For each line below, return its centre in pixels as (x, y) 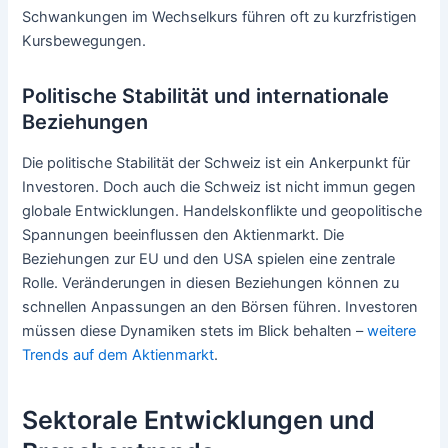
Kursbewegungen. (84, 40)
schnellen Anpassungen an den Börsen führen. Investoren (220, 306)
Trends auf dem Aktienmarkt (118, 354)
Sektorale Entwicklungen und (199, 420)
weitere (392, 330)
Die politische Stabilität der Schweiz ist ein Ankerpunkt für (216, 162)
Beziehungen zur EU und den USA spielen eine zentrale (209, 258)
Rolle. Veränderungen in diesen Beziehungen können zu (211, 282)
